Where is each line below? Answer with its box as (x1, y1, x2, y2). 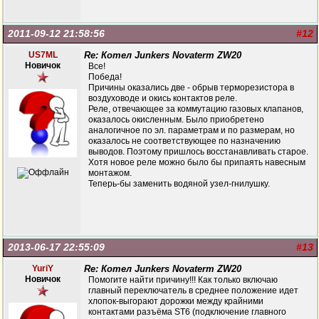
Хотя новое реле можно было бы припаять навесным (88, 157, 305, 167)
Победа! (88, 72, 122, 82)
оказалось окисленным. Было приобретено (88, 115, 264, 125)
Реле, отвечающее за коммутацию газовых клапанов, (88, 104, 303, 114)
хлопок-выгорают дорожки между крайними (88, 296, 263, 306)
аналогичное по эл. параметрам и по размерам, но (88, 125, 295, 135)
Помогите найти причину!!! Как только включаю (88, 275, 278, 285)
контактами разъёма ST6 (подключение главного (88, 307, 286, 317)
